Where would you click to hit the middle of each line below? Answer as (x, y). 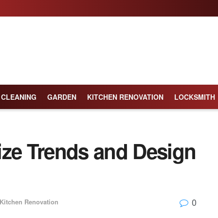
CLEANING (19, 97)
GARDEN (62, 97)
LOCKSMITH (195, 97)
